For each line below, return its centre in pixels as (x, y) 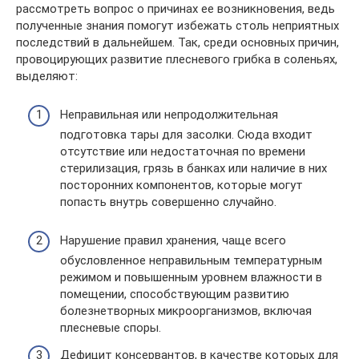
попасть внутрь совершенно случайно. (168, 202)
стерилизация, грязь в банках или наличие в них (194, 168)
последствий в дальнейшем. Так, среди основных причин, (177, 42)
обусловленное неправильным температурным (191, 260)
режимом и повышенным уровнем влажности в (191, 277)
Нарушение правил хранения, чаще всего (173, 240)
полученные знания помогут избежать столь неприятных (177, 25)
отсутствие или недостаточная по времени (183, 151)
